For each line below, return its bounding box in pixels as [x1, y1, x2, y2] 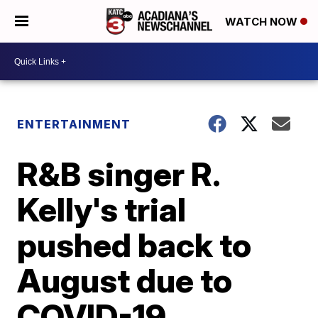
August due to [17, 261, 233, 300]
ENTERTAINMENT [17, 117, 131, 131]
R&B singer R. [17, 154, 220, 194]
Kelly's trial [17, 190, 187, 229]
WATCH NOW [225, 15, 300, 29]
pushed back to [17, 225, 252, 265]
